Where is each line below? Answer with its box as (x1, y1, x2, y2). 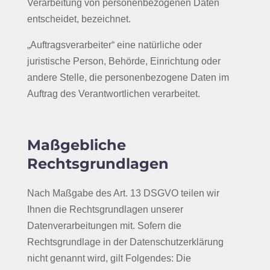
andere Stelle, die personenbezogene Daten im (27, 72, 229, 83)
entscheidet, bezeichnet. (27, 14, 131, 24)
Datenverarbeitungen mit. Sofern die (27, 221, 181, 231)
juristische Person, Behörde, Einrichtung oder (27, 56, 221, 66)
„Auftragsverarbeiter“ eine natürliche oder (27, 40, 202, 50)
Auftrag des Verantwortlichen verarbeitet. (27, 89, 200, 99)
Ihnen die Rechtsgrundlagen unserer (27, 204, 183, 215)
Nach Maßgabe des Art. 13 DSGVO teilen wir (27, 188, 219, 198)
